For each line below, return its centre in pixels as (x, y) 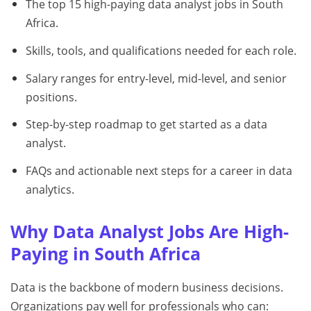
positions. (51, 97)
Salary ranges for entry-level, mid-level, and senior (156, 78)
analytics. (50, 190)
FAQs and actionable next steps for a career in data (159, 171)
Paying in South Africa (106, 254)
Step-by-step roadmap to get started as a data (146, 125)
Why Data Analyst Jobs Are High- (150, 232)
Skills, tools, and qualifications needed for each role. (161, 50)
